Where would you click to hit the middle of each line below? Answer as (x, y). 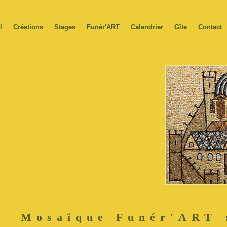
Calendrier (147, 27)
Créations (28, 27)
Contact (210, 27)
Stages (65, 27)
